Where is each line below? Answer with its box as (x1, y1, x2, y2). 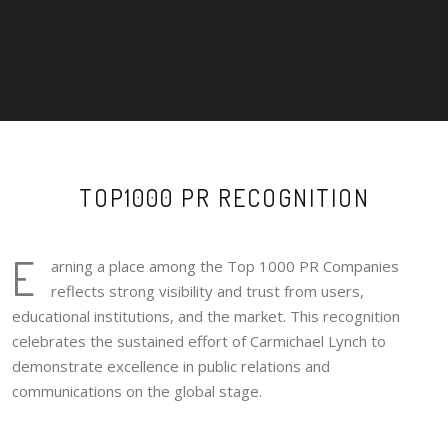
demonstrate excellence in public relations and (12, 355, 330, 376)
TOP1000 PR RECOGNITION (78, 181, 370, 213)
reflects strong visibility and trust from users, (51, 280, 364, 301)
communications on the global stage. (12, 380, 262, 401)
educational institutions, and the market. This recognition (12, 305, 400, 326)
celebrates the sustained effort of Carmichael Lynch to (12, 330, 386, 351)
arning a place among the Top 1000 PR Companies (51, 255, 399, 276)
